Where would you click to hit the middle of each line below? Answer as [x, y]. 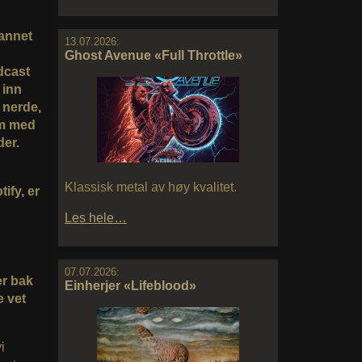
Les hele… [96, 217]
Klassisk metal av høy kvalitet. [151, 187]
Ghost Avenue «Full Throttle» [154, 56]
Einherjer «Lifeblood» [130, 285]
